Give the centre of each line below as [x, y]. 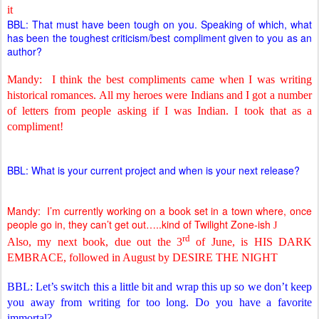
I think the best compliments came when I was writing [182, 79]
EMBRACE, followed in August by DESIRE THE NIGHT [142, 258]
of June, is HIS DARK [251, 242]
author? [25, 51]
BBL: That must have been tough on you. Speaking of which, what [159, 24]
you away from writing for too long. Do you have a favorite [159, 303]
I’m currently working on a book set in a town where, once [180, 211]
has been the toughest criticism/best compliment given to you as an [159, 38]
